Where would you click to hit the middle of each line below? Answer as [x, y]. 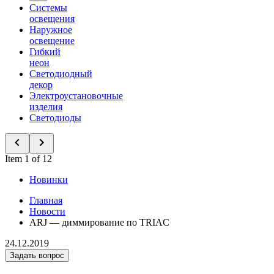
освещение [52, 41]
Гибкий [45, 52]
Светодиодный [61, 74]
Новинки [49, 180]
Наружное [51, 30]
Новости [47, 211]
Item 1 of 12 [28, 159]
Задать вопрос [37, 255]
